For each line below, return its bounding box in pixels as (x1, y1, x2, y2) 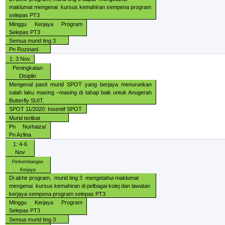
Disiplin (19, 72, 37, 79)
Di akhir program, (9, 175, 52, 181)
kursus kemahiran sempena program (61, 4, 152, 11)
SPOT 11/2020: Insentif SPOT (9, 106, 82, 113)
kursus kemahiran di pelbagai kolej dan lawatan (36, 183, 151, 189)
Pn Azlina (9, 132, 32, 138)
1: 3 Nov (10, 56, 31, 62)
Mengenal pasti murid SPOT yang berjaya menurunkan (9, 81, 152, 88)
